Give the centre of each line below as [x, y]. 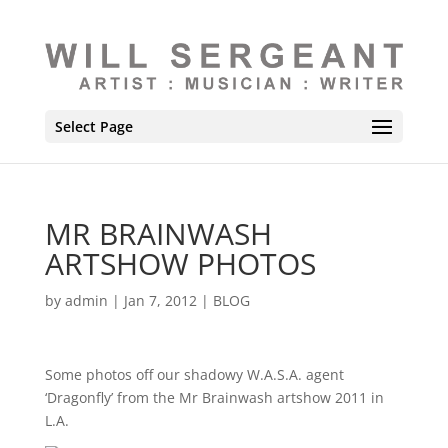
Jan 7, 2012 [160, 300]
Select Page [93, 127]
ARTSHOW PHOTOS [180, 263]
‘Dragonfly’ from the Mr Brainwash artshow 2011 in [214, 397]
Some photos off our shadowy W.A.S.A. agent [194, 374]
